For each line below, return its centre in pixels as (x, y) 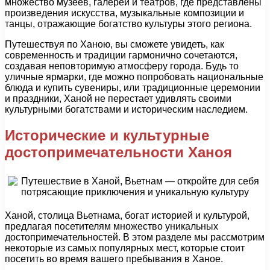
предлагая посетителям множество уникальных (111, 226)
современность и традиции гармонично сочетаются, (121, 55)
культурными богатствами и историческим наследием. (126, 110)
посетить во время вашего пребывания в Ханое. (114, 259)
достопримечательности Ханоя (118, 152)
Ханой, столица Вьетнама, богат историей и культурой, (127, 215)
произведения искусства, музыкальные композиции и (124, 13)
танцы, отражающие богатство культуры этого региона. (128, 24)
